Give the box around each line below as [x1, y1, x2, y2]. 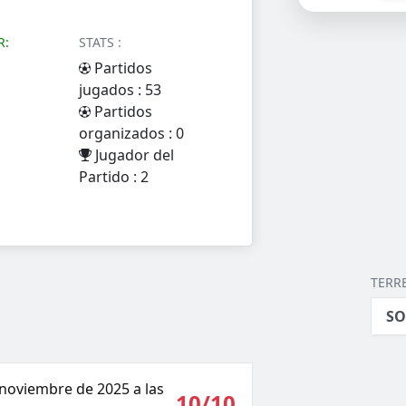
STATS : [79, 34, 122, 52]
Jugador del [92, 145, 175, 166]
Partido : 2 [79, 167, 150, 188]
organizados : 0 [79, 123, 185, 144]
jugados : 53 [79, 80, 162, 101]
